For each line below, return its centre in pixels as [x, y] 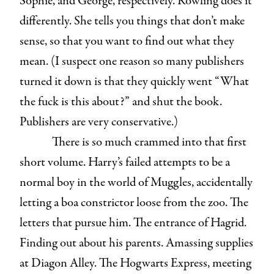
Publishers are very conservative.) [100, 122]
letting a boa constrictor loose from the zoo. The [134, 202]
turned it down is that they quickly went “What [134, 81]
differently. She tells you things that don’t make [132, 21]
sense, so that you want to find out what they [127, 41]
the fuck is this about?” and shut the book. [121, 102]
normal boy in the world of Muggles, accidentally [136, 182]
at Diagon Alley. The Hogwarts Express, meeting [135, 263]
